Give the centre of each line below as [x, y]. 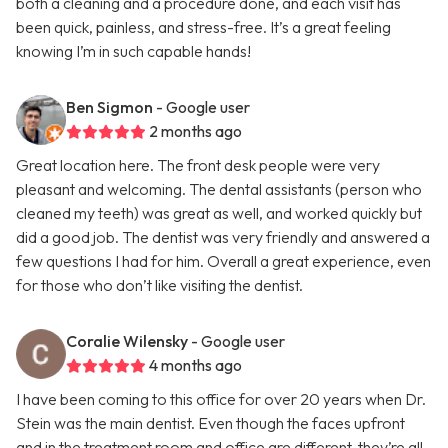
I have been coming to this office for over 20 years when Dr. [221, 399]
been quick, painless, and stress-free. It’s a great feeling [203, 27]
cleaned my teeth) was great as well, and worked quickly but [219, 213]
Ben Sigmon [109, 107]
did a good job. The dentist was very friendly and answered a [223, 237]
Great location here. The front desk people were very [198, 165]
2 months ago [195, 131]
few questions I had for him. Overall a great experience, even [223, 261]
